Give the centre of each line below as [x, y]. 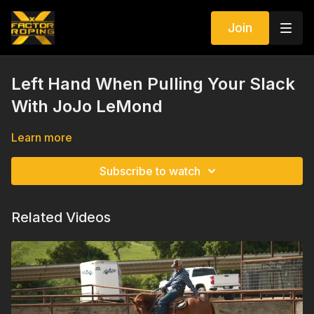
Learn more [42, 137]
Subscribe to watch [150, 171]
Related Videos [61, 217]
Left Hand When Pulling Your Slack [153, 84]
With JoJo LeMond [87, 106]
